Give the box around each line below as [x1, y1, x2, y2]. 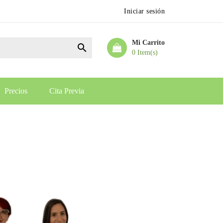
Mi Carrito [132, 39, 165, 46]
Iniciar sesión [124, 7, 165, 15]
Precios [4, 87, 27, 95]
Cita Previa [49, 87, 84, 95]
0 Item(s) [132, 49, 158, 56]
